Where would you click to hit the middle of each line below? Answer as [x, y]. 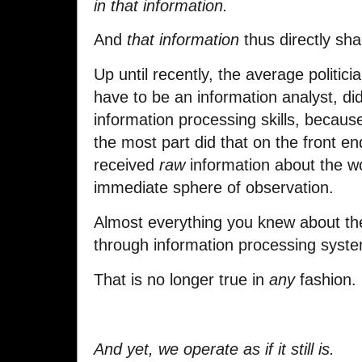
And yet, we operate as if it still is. [214, 349]
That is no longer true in [181, 279]
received [126, 165]
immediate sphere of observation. [214, 188]
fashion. [326, 279]
